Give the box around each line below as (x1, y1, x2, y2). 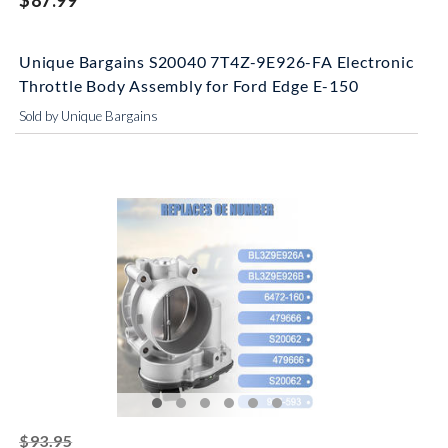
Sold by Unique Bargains (19, 108, 158, 124)
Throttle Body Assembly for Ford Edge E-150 (19, 76, 359, 95)
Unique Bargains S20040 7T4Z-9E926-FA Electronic (19, 52, 414, 71)
